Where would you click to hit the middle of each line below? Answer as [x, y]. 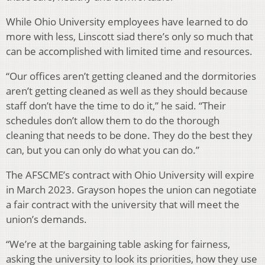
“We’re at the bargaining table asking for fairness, [118, 244]
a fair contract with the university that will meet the [123, 205]
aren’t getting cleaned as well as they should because [127, 91]
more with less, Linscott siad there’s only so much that [130, 37]
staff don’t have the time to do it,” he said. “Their [116, 106]
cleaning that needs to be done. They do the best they [129, 135]
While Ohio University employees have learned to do [127, 22]
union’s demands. [46, 219]
